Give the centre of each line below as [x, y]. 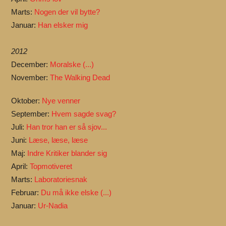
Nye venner [61, 101]
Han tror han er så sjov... [67, 127]
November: [31, 78]
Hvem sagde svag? [84, 114]
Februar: [26, 192]
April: [21, 166]
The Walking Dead [80, 78]
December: [31, 65]
